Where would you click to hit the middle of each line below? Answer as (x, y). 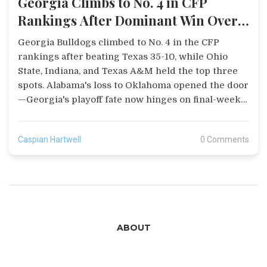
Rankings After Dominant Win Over (128, 21)
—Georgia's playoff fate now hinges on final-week (129, 100)
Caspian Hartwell (49, 140)
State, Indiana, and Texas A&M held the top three (128, 71)
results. (35, 114)
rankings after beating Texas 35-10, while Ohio (123, 57)
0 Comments (225, 140)
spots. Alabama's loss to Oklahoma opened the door (133, 86)
